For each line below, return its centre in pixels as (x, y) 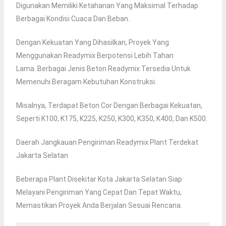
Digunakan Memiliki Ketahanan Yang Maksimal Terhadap (107, 6)
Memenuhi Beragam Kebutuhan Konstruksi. (86, 82)
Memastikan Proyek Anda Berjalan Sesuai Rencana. (99, 206)
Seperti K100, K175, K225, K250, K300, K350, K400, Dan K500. (111, 119)
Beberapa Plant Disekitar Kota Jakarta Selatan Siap (99, 179)
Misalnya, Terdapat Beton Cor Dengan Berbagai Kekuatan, (109, 106)
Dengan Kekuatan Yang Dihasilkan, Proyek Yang (92, 43)
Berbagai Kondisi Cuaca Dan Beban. (73, 19)
